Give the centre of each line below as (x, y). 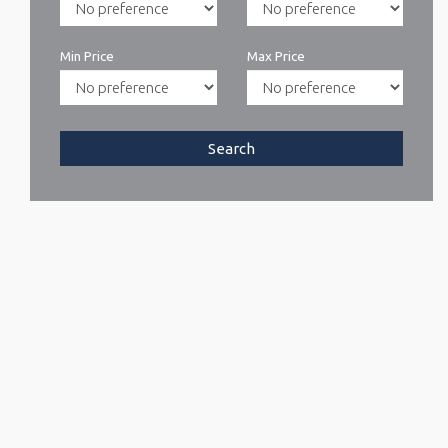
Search (231, 149)
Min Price (87, 56)
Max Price (275, 56)
